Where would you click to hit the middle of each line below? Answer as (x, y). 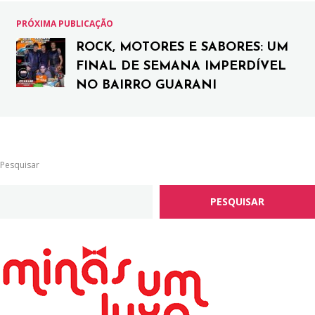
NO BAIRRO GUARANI (146, 86)
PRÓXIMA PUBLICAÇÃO (65, 24)
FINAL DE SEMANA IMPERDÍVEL (181, 67)
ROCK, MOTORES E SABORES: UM (182, 48)
